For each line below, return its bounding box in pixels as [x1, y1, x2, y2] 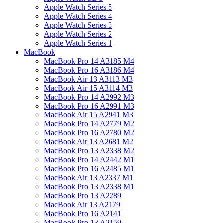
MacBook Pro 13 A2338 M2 [44, 146, 134, 155]
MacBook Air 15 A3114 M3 [44, 84, 133, 92]
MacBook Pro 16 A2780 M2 [44, 128, 134, 137]
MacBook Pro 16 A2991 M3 [44, 102, 134, 110]
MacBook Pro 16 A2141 [44, 209, 121, 218]
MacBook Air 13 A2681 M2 [44, 137, 133, 146]
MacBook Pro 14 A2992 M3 [44, 93, 134, 101]
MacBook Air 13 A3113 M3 [44, 75, 133, 83]
